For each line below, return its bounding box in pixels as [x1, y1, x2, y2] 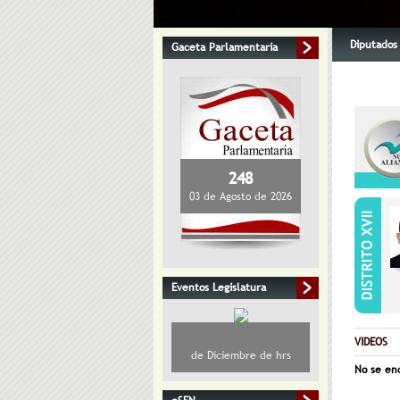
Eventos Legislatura [171, 279, 266, 296]
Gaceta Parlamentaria [171, 39, 278, 55]
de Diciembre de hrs [190, 347, 291, 363]
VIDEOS [354, 334, 387, 350]
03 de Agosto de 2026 [189, 188, 292, 204]
